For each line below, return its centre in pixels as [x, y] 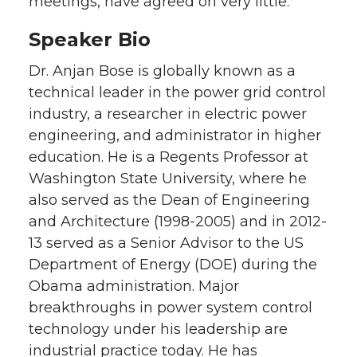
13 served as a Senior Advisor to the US [166, 243]
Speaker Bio [90, 39]
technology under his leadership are [158, 329]
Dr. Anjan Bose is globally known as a [162, 71]
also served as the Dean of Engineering [169, 200]
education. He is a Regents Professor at [169, 157]
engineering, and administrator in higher [175, 135]
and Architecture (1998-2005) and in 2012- [178, 221]
